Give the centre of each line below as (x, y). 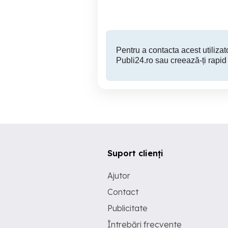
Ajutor (119, 176)
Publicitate (127, 208)
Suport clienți (135, 153)
